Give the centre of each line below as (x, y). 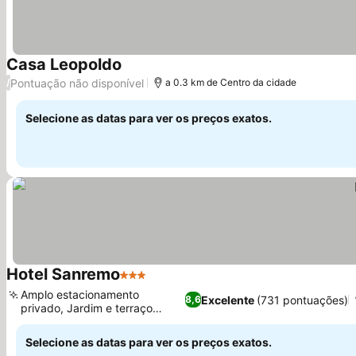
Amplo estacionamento (80, 294)
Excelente (227, 300)
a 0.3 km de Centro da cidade (231, 82)
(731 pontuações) (302, 300)
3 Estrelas (149, 283)
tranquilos (46, 321)
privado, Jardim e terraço (87, 308)
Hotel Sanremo (63, 274)
